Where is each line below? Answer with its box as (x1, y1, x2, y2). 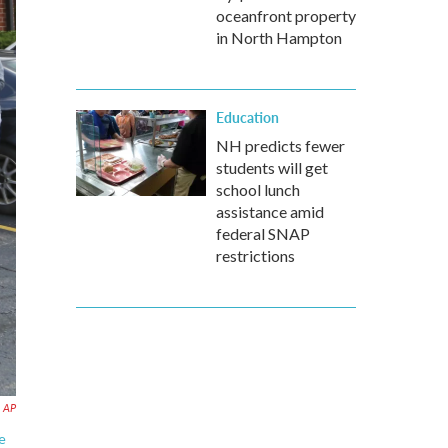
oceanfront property (216, 6, 356, 25)
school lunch (216, 180, 300, 199)
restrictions (216, 246, 295, 265)
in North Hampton (216, 28, 342, 47)
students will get (216, 158, 328, 177)
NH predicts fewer (216, 136, 345, 155)
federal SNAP (216, 224, 310, 243)
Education (216, 107, 279, 127)
